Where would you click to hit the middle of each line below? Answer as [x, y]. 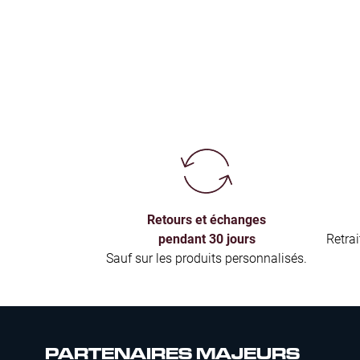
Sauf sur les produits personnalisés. [207, 258]
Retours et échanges [207, 219]
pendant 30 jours [207, 238]
